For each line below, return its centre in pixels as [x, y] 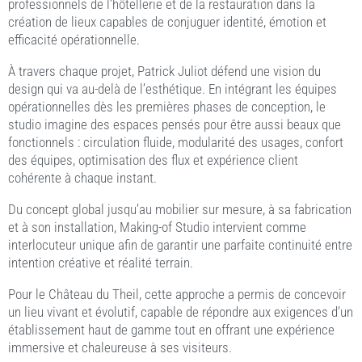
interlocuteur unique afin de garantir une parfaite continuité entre [180, 244]
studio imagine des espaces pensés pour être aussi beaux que [175, 124]
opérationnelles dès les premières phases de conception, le [167, 106]
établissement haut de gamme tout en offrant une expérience [171, 329]
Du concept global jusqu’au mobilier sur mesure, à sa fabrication [180, 209]
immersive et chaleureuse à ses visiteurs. [120, 347]
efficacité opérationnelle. [74, 39]
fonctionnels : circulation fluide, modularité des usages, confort [176, 142]
